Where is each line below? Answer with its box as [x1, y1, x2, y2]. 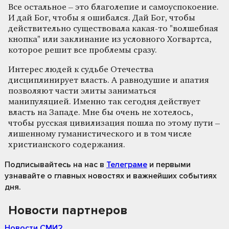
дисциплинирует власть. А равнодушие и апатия [8, 76, 209, 85]
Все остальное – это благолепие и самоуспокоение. [8, 3, 219, 12]
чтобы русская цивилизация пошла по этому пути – [8, 119, 220, 128]
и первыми [147, 159, 191, 170]
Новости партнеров [8, 202, 127, 218]
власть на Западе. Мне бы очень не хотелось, [8, 108, 193, 117]
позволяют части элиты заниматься [8, 86, 156, 96]
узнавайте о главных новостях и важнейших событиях [5, 170, 217, 181]
